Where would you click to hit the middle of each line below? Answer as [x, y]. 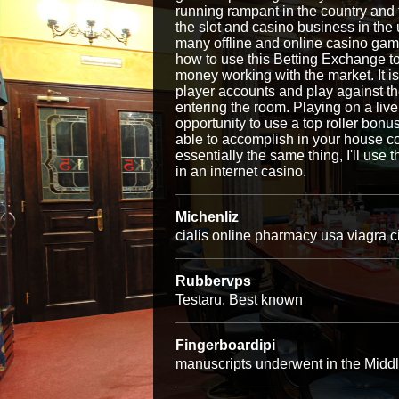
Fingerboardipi [225, 345]
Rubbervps [213, 281]
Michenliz [207, 217]
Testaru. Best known [239, 300]
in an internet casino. [241, 171]
